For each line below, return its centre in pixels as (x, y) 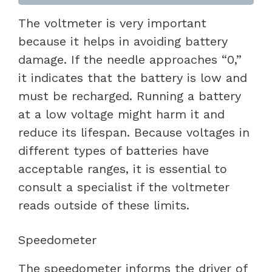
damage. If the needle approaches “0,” (130, 59)
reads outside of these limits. (104, 205)
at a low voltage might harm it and (121, 114)
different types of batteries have (114, 150)
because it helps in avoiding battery (123, 41)
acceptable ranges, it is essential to (123, 168)
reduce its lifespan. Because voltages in (134, 132)
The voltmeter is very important (112, 23)
